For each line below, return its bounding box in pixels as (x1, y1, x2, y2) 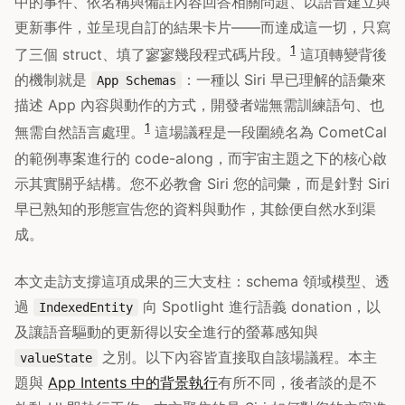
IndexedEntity (39, 299, 133, 315)
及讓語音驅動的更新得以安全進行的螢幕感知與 (14, 322, 318, 341)
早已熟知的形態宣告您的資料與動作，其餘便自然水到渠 (14, 199, 376, 218)
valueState (20, 350, 92, 365)
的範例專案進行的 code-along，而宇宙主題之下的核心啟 (14, 148, 387, 167)
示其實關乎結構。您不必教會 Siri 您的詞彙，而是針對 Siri (14, 174, 390, 193)
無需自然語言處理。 (14, 123, 145, 142)
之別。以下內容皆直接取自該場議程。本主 (98, 347, 377, 366)
